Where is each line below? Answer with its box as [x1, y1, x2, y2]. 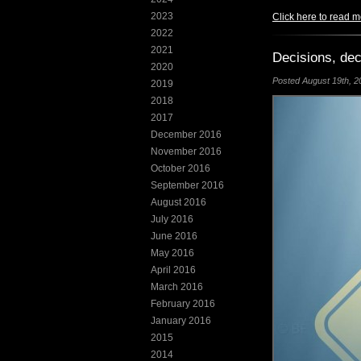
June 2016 [151, 230, 197, 242]
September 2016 [151, 180, 224, 191]
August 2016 [151, 197, 206, 208]
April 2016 [151, 264, 196, 276]
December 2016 [151, 129, 222, 140]
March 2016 [151, 281, 203, 293]
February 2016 [151, 298, 215, 309]
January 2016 [151, 315, 211, 326]
